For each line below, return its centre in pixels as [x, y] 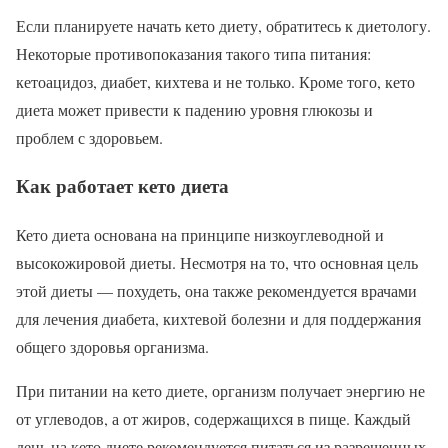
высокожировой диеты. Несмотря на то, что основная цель [217, 263]
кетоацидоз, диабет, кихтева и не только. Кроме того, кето [215, 81]
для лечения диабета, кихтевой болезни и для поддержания [218, 319]
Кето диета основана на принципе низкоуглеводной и [200, 235]
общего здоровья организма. [112, 347]
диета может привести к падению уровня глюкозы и [194, 109]
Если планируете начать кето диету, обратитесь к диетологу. [223, 25]
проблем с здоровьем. [89, 137]
